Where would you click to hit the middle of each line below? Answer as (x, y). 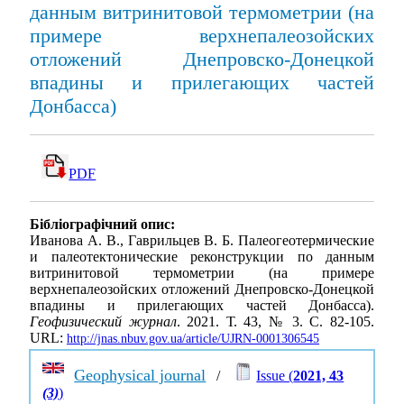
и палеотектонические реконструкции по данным (202, 257)
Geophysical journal (140, 375)
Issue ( (275, 376)
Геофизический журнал (103, 322)
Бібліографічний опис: (102, 225)
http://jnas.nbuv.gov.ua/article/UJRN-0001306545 (193, 339)
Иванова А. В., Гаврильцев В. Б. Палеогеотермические (202, 241)
